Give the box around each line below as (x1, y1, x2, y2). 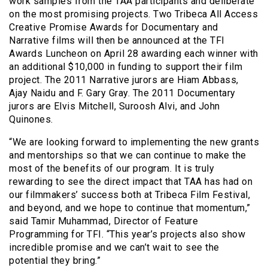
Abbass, (202, 74, 239, 86)
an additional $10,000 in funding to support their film (9, 60, 242, 72)
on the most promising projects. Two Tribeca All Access (9, 8, 258, 20)
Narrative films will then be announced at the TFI (9, 34, 225, 46)
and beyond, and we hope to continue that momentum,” (9, 202, 251, 214)
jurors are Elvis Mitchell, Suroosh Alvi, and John (9, 100, 220, 112)
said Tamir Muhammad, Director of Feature (9, 215, 198, 227)
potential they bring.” (9, 254, 100, 266)
